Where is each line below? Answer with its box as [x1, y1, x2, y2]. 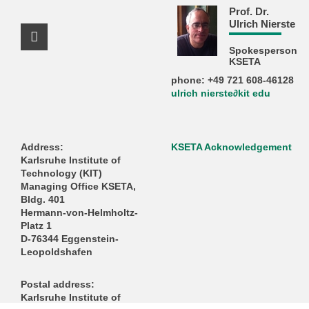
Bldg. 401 [20, 195, 65, 206]
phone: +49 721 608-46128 [171, 74, 295, 86]
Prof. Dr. [228, 5, 269, 17]
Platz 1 [20, 221, 52, 232]
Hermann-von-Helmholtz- [20, 208, 138, 219]
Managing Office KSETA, [20, 181, 136, 192]
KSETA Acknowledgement [171, 142, 292, 153]
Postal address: [20, 279, 94, 290]
